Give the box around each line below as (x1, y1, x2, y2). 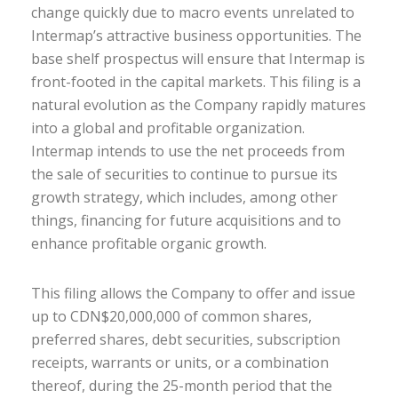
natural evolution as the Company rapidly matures (31, 95, 366, 115)
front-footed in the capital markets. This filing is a (31, 72, 361, 92)
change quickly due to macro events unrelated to (31, 3, 354, 22)
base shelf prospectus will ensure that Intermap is (31, 49, 365, 68)
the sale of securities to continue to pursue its (31, 164, 338, 184)
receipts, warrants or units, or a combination (31, 353, 329, 372)
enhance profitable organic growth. (31, 234, 267, 253)
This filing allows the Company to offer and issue (31, 283, 355, 303)
